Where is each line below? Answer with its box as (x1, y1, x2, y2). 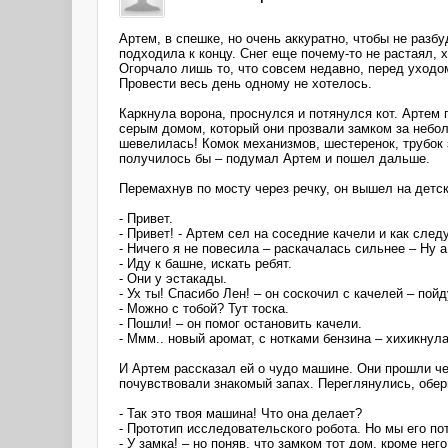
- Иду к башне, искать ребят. (119, 255, 292, 271)
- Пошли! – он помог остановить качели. (119, 315, 362, 331)
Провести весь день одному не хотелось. (119, 75, 372, 91)
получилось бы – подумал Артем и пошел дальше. (119, 150, 430, 166)
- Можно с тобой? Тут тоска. (119, 300, 289, 316)
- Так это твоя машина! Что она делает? (119, 405, 362, 421)
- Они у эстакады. (119, 270, 227, 286)
